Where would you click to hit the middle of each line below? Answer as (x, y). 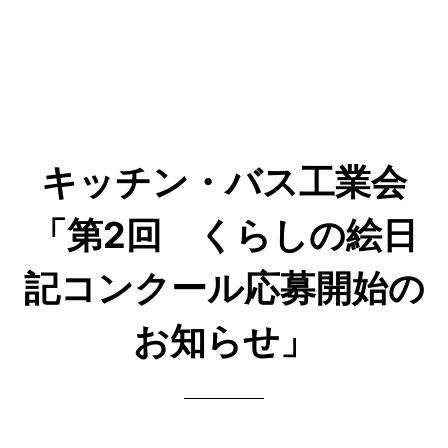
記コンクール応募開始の (224, 287)
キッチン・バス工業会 (224, 181)
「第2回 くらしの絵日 (224, 234)
